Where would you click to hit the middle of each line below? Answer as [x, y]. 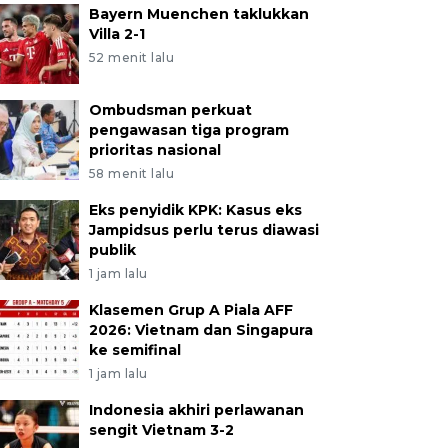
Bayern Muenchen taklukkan [198, 14]
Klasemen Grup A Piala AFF [190, 310]
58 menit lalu [131, 173]
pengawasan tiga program [188, 130]
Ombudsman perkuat [170, 110]
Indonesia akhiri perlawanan [196, 410]
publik [112, 250]
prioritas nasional [154, 150]
